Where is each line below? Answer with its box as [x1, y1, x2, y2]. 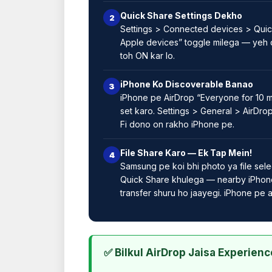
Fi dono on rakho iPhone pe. [120, 118, 234, 129]
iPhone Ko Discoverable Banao [120, 78, 253, 89]
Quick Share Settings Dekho [120, 10, 242, 21]
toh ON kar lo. [120, 50, 175, 61]
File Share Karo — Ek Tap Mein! [120, 147, 252, 158]
